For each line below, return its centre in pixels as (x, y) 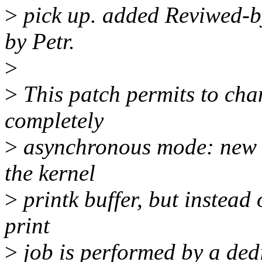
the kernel (50, 173)
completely (54, 120)
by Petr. (40, 42)
